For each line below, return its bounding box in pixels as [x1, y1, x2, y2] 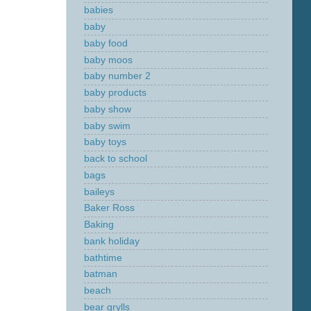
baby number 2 [84, 71, 151, 82]
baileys [84, 186, 115, 197]
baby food [84, 37, 128, 49]
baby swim [84, 120, 131, 131]
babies [84, 5, 113, 16]
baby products [84, 87, 146, 98]
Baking [84, 219, 114, 230]
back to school [84, 153, 147, 164]
